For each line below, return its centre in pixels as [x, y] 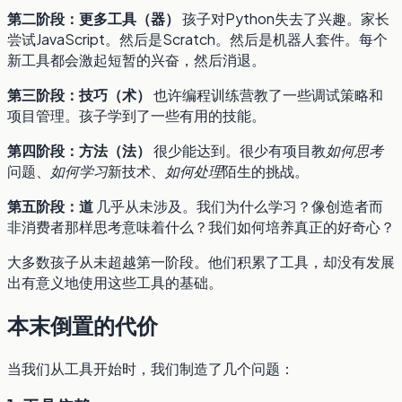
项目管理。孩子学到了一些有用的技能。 [136, 115]
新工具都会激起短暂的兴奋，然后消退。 [136, 59]
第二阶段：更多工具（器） [93, 18]
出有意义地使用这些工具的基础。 [115, 282]
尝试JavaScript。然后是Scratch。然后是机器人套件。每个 [197, 39]
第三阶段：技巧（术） [79, 94]
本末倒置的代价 [83, 324]
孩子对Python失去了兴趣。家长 [284, 18]
